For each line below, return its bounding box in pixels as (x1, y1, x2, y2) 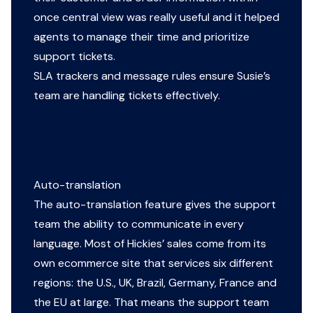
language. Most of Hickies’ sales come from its (34, 236, 266, 251)
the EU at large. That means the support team (34, 295, 269, 310)
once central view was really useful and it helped (34, 10, 279, 24)
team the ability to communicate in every (34, 217, 244, 231)
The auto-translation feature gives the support (34, 197, 276, 212)
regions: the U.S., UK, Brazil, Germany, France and (34, 275, 277, 290)
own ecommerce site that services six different (34, 256, 273, 270)
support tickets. (34, 49, 115, 64)
